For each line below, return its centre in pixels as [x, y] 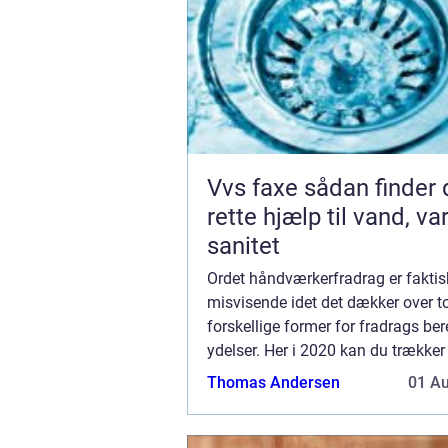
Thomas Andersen [273, 382]
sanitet [243, 245]
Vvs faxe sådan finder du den [255, 187]
